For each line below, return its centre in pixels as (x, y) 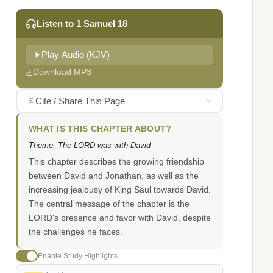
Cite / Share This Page (80, 101)
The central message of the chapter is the (109, 204)
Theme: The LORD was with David (90, 146)
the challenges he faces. (76, 232)
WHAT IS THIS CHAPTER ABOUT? (100, 129)
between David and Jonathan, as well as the (114, 176)
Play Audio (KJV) (76, 55)
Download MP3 (62, 72)
